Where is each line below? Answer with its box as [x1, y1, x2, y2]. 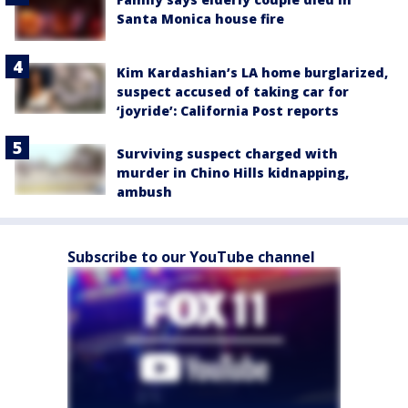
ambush [117, 182, 172, 200]
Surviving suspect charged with [117, 144, 338, 162]
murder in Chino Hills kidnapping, [117, 163, 349, 181]
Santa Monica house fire [117, 9, 284, 27]
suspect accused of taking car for [117, 82, 349, 100]
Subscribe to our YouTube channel [67, 246, 315, 267]
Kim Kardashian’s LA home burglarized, [117, 63, 388, 81]
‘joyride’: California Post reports [117, 101, 339, 119]
